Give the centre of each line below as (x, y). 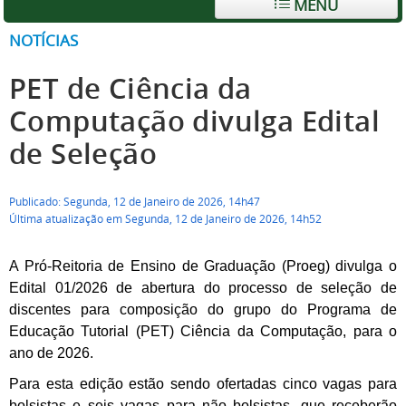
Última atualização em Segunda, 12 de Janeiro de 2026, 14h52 (165, 219)
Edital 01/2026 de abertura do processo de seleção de (203, 288)
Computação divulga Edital (194, 121)
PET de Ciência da (130, 88)
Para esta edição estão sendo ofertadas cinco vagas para (203, 384)
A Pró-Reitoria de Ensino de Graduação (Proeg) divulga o (203, 266)
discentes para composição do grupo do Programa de (203, 309)
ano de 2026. (51, 353)
